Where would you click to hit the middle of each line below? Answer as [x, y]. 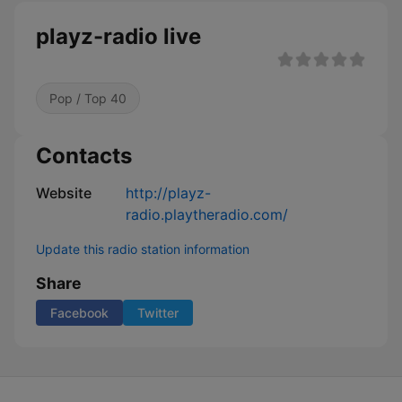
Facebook [79, 313]
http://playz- [168, 193]
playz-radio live [118, 36]
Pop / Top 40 [88, 98]
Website [64, 193]
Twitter [158, 313]
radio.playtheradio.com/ [207, 214]
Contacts [84, 156]
